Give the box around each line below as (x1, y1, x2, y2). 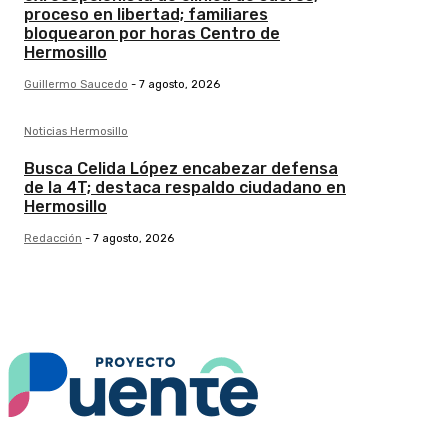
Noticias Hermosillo (24, 124, 128, 138)
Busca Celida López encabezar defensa (24, 158, 338, 178)
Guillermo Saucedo (24, 77, 128, 91)
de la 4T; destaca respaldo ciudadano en (24, 177, 346, 197)
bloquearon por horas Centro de (24, 23, 280, 43)
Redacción (24, 231, 82, 245)
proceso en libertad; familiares (24, 4, 268, 24)
